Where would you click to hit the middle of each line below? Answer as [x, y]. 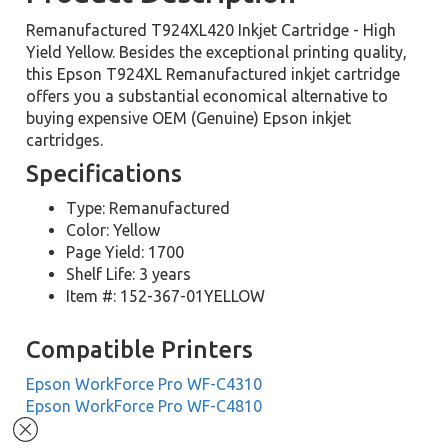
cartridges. [65, 140]
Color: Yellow [113, 230]
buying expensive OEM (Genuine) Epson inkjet [189, 118]
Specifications [104, 173]
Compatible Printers [140, 349]
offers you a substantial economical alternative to [207, 96]
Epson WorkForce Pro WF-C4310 [144, 384]
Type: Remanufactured [148, 208]
